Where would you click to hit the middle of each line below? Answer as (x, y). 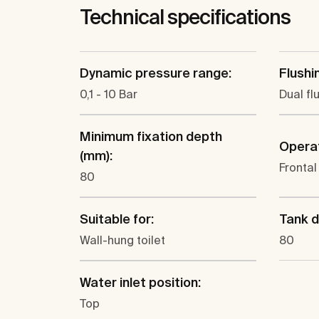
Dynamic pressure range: (156, 73)
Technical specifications (185, 17)
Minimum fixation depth (151, 136)
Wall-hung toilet (122, 240)
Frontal (298, 167)
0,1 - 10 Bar (109, 94)
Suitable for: (117, 219)
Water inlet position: (140, 282)
